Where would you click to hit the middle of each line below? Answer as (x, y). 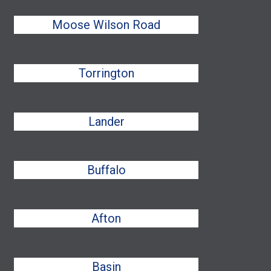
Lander (106, 122)
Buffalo (106, 170)
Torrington (106, 73)
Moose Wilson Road (106, 25)
